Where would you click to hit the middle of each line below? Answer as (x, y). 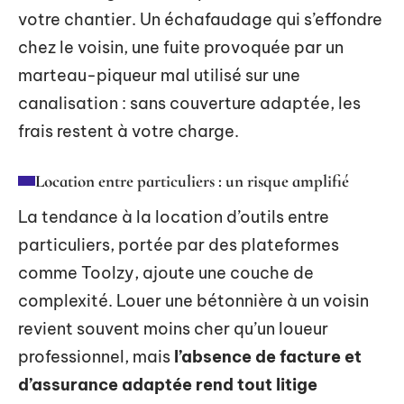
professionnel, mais (96, 356)
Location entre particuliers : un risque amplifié (192, 180)
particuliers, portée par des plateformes (179, 244)
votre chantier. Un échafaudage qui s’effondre (200, 19)
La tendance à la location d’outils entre (174, 216)
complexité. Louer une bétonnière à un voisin (193, 300)
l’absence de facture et (268, 356)
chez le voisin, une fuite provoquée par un (181, 47)
